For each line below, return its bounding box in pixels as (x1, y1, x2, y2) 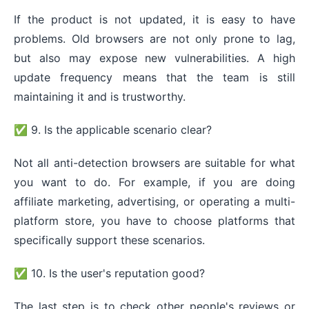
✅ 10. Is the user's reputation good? (14, 266, 205, 280)
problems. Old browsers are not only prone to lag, (14, 31, 295, 46)
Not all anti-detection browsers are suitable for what (14, 155, 295, 170)
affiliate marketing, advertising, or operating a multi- (14, 194, 295, 208)
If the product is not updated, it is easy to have (14, 12, 295, 26)
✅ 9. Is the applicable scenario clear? (14, 122, 212, 137)
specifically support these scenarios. (14, 232, 205, 247)
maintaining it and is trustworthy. (14, 89, 186, 103)
